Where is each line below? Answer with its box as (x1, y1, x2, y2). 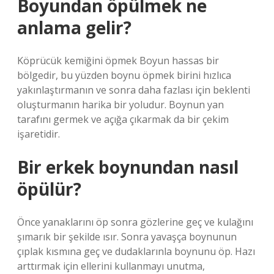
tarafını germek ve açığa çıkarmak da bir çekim (17, 113, 229, 126)
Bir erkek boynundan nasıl (17, 155, 239, 179)
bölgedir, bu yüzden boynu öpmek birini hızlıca (17, 68, 231, 82)
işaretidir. (17, 127, 60, 141)
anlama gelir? (17, 16, 131, 39)
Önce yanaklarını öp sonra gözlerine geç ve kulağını (17, 215, 253, 229)
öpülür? (17, 177, 81, 201)
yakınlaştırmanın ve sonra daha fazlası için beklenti (17, 83, 250, 97)
